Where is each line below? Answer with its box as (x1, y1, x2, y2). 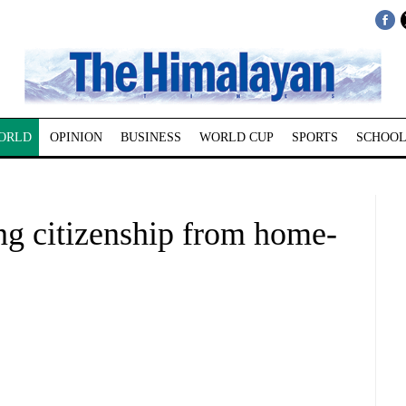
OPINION (49, 130, 102, 144)
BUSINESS (120, 130, 181, 144)
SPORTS (291, 130, 338, 144)
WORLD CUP (198, 130, 274, 144)
